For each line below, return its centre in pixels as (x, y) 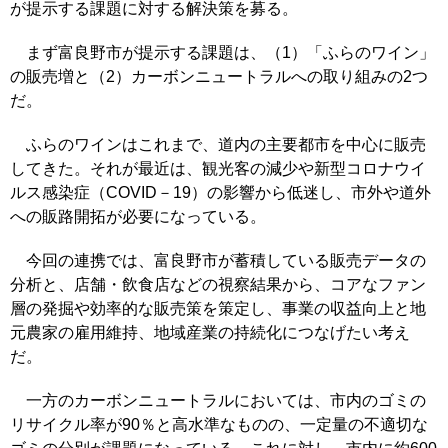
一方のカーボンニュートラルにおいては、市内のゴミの (218, 400)
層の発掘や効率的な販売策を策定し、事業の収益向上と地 (218, 308)
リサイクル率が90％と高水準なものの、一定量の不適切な (219, 424)
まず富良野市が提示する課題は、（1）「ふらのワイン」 (222, 52)
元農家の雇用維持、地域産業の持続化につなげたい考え (210, 332)
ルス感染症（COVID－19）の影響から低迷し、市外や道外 (220, 192)
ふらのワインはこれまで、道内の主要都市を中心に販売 (218, 144)
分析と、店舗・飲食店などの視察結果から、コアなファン (218, 284)
